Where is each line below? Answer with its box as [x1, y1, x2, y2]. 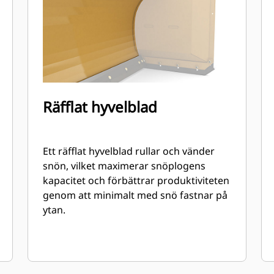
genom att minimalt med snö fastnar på [43, 188, 228, 202]
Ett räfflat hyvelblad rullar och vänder [43, 144, 215, 158]
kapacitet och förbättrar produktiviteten [43, 174, 230, 187]
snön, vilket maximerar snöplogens [43, 159, 206, 172]
